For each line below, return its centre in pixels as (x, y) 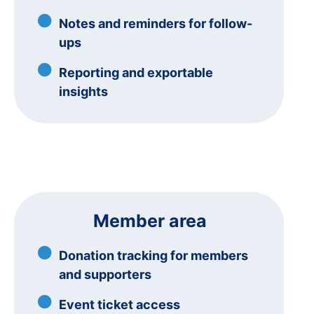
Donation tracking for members (153, 255)
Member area (150, 220)
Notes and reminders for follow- (156, 23)
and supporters (105, 274)
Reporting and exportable (136, 72)
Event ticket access (120, 304)
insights (83, 91)
